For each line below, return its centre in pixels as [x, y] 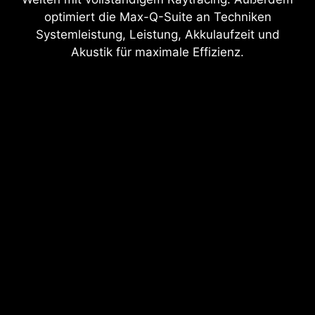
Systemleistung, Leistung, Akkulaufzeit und [157, 34]
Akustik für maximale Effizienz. [157, 52]
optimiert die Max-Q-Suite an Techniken [157, 17]
